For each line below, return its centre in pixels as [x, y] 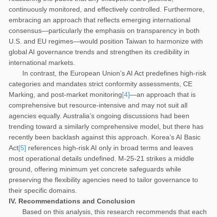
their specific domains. [43, 190]
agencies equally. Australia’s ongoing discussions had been [99, 116]
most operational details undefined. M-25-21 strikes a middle [101, 158]
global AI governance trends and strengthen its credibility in [99, 52]
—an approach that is [163, 94]
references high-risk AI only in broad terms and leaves [110, 147]
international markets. [42, 62]
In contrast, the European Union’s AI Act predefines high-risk [114, 73]
